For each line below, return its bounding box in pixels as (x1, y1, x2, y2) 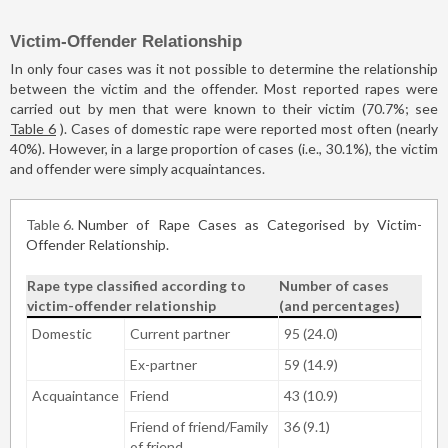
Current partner (130, 324, 233, 342)
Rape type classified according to (27, 276, 246, 294)
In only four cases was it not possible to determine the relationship (10, 59, 438, 77)
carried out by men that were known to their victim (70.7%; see (10, 99, 438, 117)
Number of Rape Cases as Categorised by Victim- (78, 215, 422, 233)
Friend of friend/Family (130, 417, 268, 435)
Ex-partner (130, 355, 200, 373)
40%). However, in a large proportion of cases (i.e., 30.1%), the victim (10, 139, 438, 157)
